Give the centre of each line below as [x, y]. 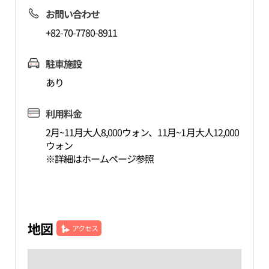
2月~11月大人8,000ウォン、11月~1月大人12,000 [142, 132]
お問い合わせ [72, 14]
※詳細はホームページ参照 [100, 159]
